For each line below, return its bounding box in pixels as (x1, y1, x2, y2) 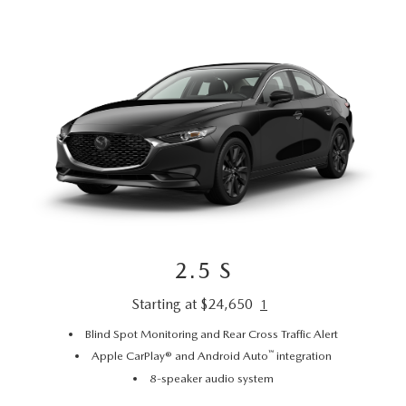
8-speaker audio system (149, 371, 274, 385)
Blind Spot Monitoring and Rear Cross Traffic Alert (84, 326, 338, 341)
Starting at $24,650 (131, 295, 253, 313)
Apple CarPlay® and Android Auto (91, 349, 268, 363)
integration (273, 349, 332, 363)
